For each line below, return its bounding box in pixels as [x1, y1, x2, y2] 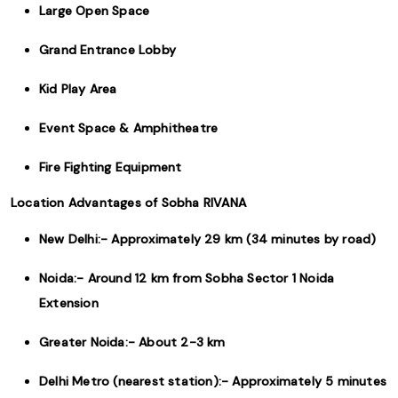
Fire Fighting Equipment [39, 159, 182, 175]
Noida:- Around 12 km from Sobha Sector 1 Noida [39, 270, 335, 286]
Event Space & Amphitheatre [39, 120, 219, 136]
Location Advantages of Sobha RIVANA [11, 195, 246, 211]
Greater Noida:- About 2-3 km [39, 334, 226, 350]
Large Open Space [39, 3, 150, 19]
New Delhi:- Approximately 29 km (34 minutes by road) [39, 231, 377, 247]
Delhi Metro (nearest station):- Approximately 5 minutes [39, 373, 387, 389]
